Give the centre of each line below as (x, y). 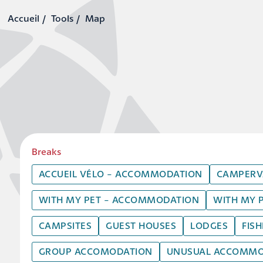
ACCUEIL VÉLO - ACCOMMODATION (120, 174)
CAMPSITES (65, 225)
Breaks (46, 151)
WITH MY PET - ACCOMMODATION (119, 200)
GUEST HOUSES (141, 225)
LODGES (209, 225)
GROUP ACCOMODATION (95, 251)
